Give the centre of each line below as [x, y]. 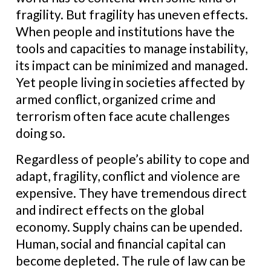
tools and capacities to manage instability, [132, 48]
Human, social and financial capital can [121, 243]
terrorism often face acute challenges [123, 116]
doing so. [41, 133]
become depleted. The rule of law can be [131, 260]
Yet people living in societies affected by [130, 82]
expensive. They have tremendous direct [131, 193]
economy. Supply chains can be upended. [129, 227]
